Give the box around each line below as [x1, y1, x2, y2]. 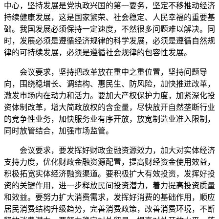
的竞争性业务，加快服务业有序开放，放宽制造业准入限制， [4, 115, 215, 123]
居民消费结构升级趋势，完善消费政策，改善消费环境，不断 [4, 205, 215, 213]
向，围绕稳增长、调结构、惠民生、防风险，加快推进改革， [4, 80, 215, 88]
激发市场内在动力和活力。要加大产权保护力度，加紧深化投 [4, 91, 215, 100]
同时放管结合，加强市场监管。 [4, 127, 113, 135]
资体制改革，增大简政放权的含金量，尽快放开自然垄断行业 [4, 103, 215, 111]
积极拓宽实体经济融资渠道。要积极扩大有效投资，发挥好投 [4, 170, 215, 178]
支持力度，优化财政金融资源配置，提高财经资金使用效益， [4, 158, 215, 166]
